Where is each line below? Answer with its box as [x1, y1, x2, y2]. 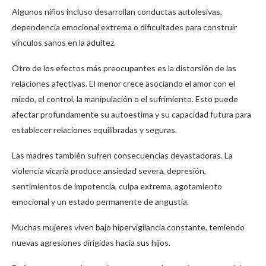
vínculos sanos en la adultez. [12, 37, 116, 48]
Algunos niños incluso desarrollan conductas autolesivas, [12, 7, 222, 17]
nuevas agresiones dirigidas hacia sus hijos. [12, 237, 170, 248]
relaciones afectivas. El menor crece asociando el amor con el [12, 78, 235, 89]
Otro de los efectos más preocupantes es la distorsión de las [12, 63, 236, 74]
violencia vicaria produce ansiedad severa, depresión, [12, 166, 206, 176]
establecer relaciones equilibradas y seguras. [12, 125, 177, 135]
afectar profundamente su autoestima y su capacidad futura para [12, 109, 251, 120]
